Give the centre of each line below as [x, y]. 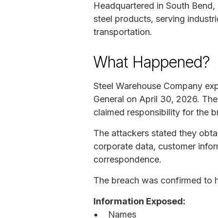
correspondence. [127, 159]
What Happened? [152, 62]
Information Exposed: [139, 201]
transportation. [123, 32]
